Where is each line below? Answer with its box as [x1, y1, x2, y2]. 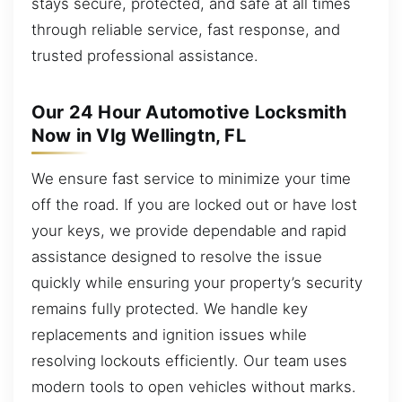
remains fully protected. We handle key [31, 300, 308, 319]
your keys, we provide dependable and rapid [31, 222, 346, 240]
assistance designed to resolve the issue [31, 248, 322, 267]
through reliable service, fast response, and [31, 21, 340, 39]
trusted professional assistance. [31, 47, 258, 66]
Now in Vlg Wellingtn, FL [31, 125, 246, 147]
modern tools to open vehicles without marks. [31, 378, 356, 397]
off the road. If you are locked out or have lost [31, 196, 357, 214]
